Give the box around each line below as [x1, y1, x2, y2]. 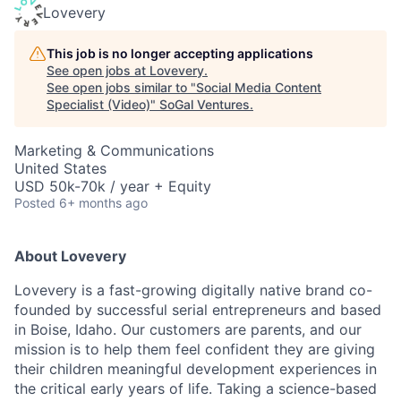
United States [14, 159, 107, 177]
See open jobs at [47, 63, 149, 78]
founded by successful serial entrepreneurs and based [14, 301, 381, 319]
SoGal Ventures [159, 97, 250, 112]
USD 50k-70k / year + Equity [14, 177, 211, 195]
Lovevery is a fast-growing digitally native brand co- [14, 281, 372, 299]
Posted [14, 195, 55, 210]
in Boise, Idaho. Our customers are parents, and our [14, 320, 362, 338]
